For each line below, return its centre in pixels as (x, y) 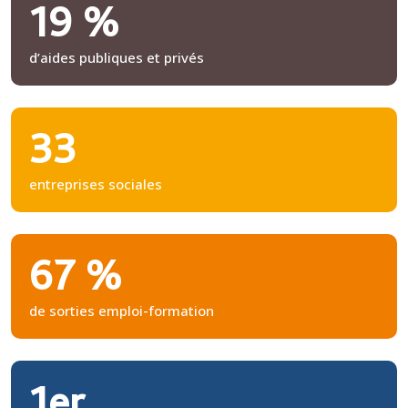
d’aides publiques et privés (117, 57)
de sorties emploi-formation (122, 310)
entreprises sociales (96, 184)
